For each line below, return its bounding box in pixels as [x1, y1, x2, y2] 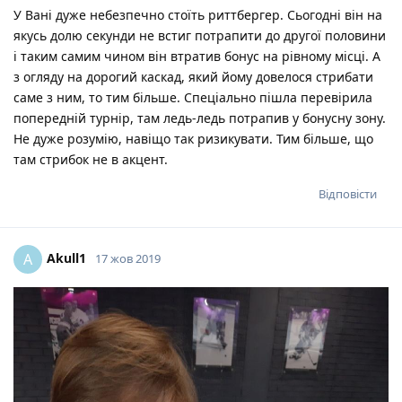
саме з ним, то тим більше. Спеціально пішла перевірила [13, 89, 372, 107]
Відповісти [319, 186, 377, 203]
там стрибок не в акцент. [13, 151, 168, 169]
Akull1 [47, 249, 86, 267]
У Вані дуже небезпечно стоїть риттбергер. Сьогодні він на [13, 6, 382, 24]
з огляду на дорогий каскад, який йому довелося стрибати [13, 68, 373, 86]
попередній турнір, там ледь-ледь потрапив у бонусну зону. [13, 109, 386, 127]
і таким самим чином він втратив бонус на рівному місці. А [13, 48, 380, 66]
